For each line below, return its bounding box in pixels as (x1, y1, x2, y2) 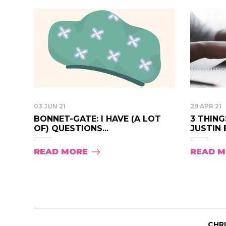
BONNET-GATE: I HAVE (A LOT (34, 114, 161, 124)
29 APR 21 (190, 102, 221, 110)
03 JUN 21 (34, 102, 66, 110)
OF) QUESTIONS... (34, 123, 108, 133)
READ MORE (34, 146, 88, 156)
